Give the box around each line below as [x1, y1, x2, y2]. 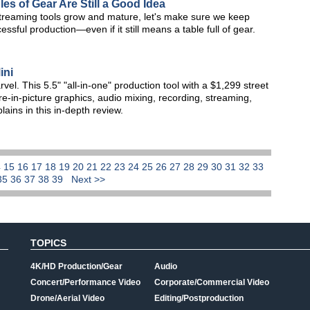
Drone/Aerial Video [30, 293, 104, 303]
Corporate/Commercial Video [154, 277, 269, 287]
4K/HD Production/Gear [30, 262, 122, 271]
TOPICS [30, 237, 66, 248]
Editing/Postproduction [154, 293, 244, 303]
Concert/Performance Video [30, 277, 140, 287]
